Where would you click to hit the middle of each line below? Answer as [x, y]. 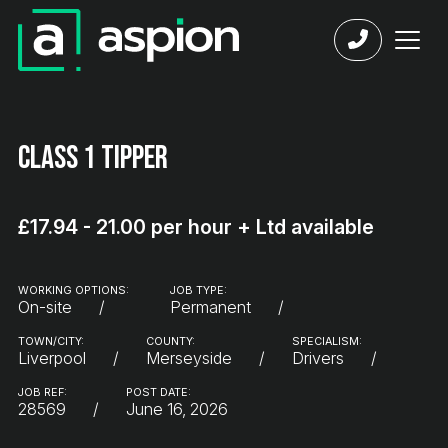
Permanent [210, 307]
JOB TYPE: [198, 291]
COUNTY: [170, 342]
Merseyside [189, 358]
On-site [45, 307]
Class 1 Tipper [93, 158]
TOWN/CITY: [51, 342]
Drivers [318, 358]
